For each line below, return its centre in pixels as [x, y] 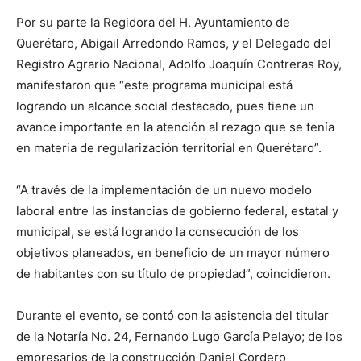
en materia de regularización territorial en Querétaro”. [169, 148]
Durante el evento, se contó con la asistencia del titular [172, 315]
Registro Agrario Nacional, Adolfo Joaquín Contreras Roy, [179, 64]
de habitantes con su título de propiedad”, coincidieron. [173, 274]
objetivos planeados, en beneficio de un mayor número [173, 253]
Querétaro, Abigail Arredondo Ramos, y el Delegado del [174, 43]
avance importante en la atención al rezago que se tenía [175, 127]
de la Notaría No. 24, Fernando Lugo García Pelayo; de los [179, 336]
